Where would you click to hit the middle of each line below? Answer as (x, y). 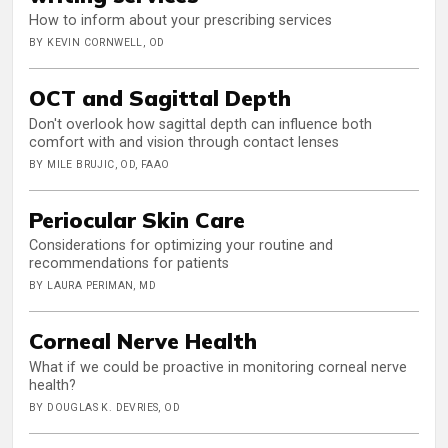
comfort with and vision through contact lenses (184, 142)
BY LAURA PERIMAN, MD (92, 286)
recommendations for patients (129, 264)
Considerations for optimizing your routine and (181, 246)
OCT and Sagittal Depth (160, 98)
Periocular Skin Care (137, 219)
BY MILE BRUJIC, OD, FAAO (99, 164)
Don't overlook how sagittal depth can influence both (200, 124)
